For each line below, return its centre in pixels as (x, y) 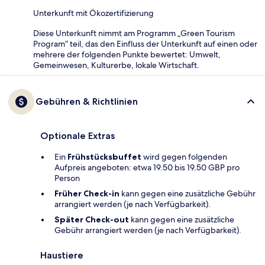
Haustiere (62, 256)
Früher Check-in (87, 194)
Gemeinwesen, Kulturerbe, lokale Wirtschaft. (116, 65)
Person (67, 178)
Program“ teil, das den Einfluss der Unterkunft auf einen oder (145, 44)
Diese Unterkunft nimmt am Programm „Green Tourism (134, 33)
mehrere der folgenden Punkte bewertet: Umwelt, (127, 55)
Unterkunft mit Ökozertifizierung (93, 13)
